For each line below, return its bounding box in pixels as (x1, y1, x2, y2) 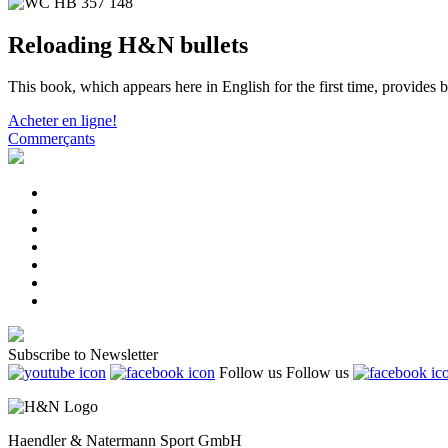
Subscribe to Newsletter (8, 346, 158, 364)
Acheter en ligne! (8, 112, 117, 130)
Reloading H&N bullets (8, 31, 248, 58)
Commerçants (8, 130, 95, 148)
